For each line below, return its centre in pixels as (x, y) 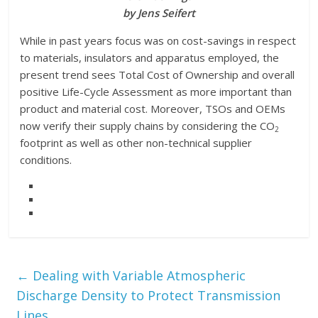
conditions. (46, 160)
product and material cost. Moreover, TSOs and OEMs (153, 109)
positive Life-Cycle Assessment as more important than (156, 92)
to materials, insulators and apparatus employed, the (150, 58)
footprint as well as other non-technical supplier (136, 143)
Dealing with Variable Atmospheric (138, 276)
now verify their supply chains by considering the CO (148, 126)
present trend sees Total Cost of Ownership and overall (158, 75)
